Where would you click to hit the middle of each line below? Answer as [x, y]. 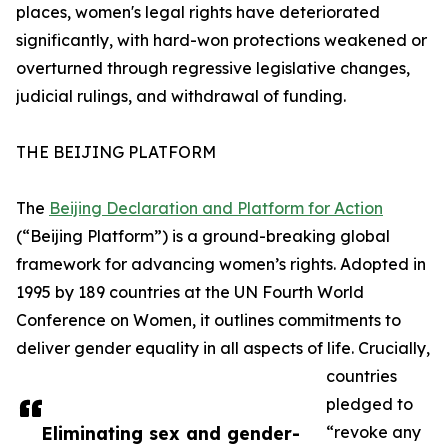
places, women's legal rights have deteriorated [198, 12]
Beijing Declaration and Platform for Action [216, 208]
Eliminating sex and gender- [170, 433]
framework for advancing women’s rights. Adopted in [221, 264]
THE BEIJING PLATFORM [116, 152]
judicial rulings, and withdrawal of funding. [181, 96]
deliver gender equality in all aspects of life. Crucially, [223, 348]
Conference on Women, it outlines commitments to [208, 320]
